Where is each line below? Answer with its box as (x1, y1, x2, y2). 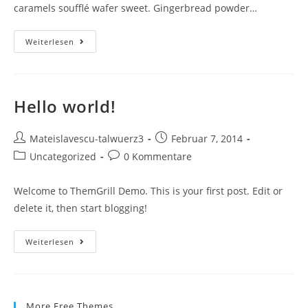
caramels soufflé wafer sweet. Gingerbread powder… (14, 1, 257, 14)
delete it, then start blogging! (14, 201, 147, 214)
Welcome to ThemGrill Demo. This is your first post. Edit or (14, 184, 283, 197)
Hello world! (14, 95, 116, 118)
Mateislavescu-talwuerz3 (30, 132, 144, 145)
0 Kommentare (124, 150, 192, 163)
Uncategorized (30, 150, 96, 163)
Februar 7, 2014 (171, 132, 243, 145)
